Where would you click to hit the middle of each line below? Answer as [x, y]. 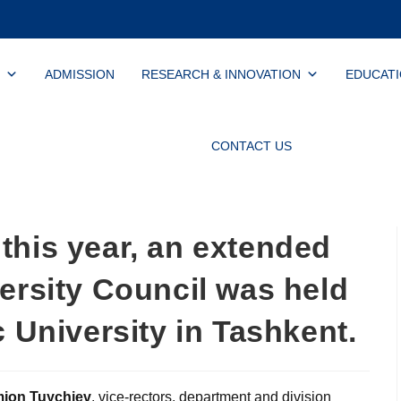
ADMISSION [79, 74]
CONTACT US [251, 146]
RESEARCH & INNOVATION [221, 74]
